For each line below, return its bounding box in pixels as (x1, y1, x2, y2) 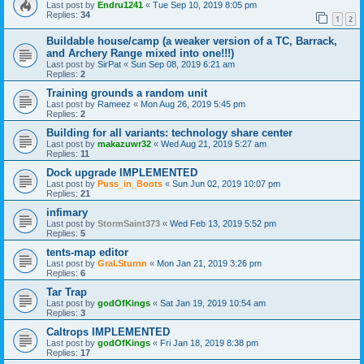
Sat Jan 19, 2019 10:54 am (160, 298, 266, 309)
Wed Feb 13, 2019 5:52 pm (170, 219, 276, 229)
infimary (46, 206, 88, 219)
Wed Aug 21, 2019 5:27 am (161, 139, 266, 149)
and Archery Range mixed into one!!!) (46, 47, 234, 60)
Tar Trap (46, 286, 87, 299)
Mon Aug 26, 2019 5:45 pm (141, 99, 245, 110)
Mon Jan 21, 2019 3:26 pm (157, 258, 262, 269)
